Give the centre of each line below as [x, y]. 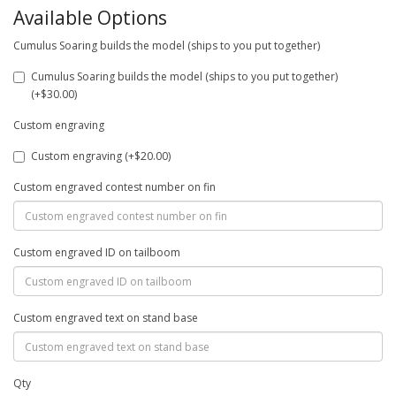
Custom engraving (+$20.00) [101, 156]
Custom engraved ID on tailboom [97, 252]
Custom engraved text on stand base [106, 318]
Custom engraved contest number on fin [114, 187]
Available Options [90, 18]
